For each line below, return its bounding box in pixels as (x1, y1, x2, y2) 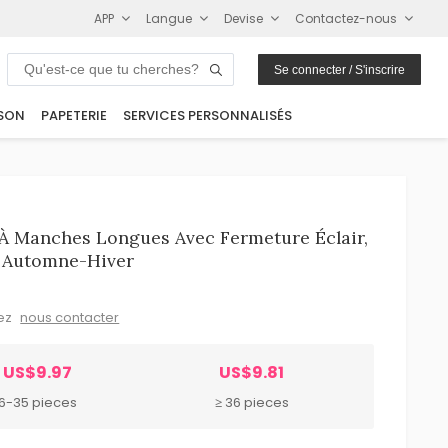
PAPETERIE (41, 106, 107, 126)
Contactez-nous (295, 9, 398, 27)
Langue (146, 9, 193, 27)
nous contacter (20, 307, 120, 327)
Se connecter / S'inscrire (274, 62, 406, 77)
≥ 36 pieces (214, 392, 289, 412)
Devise (224, 9, 264, 27)
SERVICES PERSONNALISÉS (123, 106, 292, 126)
